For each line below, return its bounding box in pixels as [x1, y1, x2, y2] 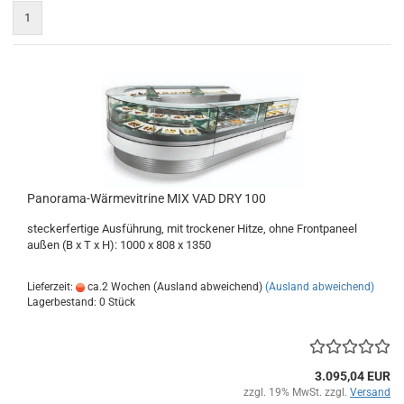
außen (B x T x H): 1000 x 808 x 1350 [27, 238, 211, 252]
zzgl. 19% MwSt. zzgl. [243, 386, 350, 399]
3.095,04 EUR [315, 369, 390, 383]
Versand [350, 386, 390, 399]
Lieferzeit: [27, 280, 76, 293]
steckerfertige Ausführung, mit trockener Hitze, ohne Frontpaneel [27, 222, 357, 235]
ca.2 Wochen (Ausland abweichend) [85, 280, 262, 293]
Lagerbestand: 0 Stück [27, 296, 135, 308]
